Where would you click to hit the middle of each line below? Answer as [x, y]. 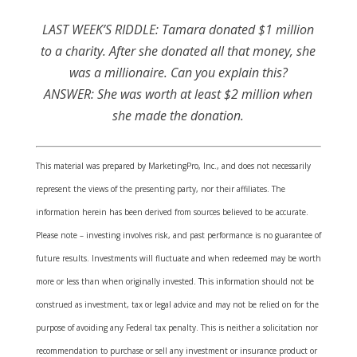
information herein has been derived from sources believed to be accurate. [172, 212]
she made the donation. [178, 116]
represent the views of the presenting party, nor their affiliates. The [160, 189]
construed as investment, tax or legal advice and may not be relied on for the [177, 304]
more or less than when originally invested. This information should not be [175, 281]
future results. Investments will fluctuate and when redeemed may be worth [178, 258]
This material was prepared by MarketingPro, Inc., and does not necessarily [173, 166]
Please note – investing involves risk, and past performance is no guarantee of [178, 235]
